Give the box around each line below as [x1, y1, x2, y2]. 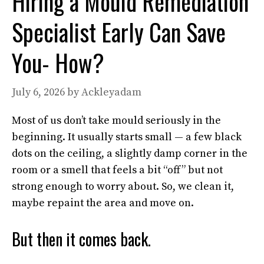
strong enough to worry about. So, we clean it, [12, 180, 234, 194]
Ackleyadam [81, 85, 141, 100]
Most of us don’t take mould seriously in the [12, 114, 221, 128]
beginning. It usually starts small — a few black [12, 130, 242, 144]
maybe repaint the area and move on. [12, 196, 194, 210]
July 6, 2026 [12, 85, 65, 100]
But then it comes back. [12, 227, 151, 252]
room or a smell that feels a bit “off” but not [12, 163, 223, 177]
